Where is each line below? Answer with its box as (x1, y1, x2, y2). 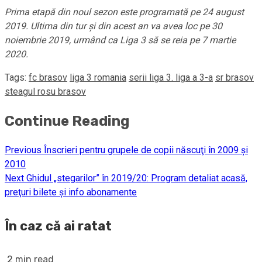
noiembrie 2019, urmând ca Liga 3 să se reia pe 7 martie (5, 35, 236, 46)
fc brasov (29, 72, 67, 84)
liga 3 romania (70, 72, 126, 84)
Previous (5, 144, 42, 156)
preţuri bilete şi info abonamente (5, 186, 137, 198)
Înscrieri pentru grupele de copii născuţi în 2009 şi (42, 144, 248, 156)
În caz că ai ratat (5, 218, 112, 235)
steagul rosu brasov (5, 86, 86, 98)
